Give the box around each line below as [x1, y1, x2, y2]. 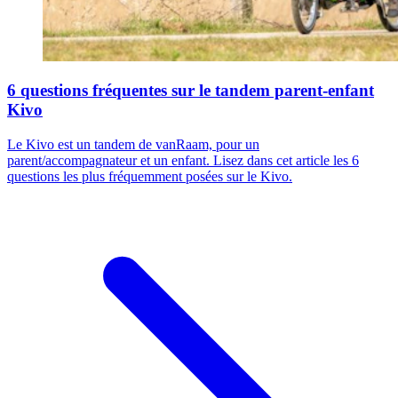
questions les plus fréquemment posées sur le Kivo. [7, 168, 292, 184]
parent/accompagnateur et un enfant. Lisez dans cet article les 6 [7, 152, 359, 168]
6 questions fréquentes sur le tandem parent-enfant [7, 81, 374, 100]
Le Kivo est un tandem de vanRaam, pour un [7, 136, 259, 152]
